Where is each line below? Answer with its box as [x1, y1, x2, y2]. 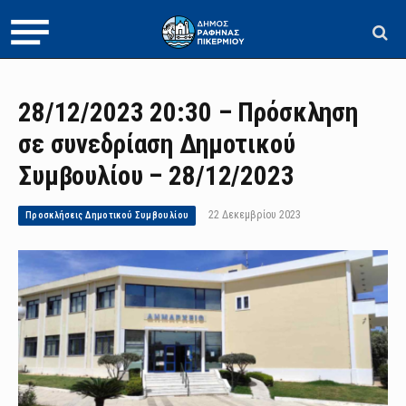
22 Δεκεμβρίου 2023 [208, 208, 302, 221]
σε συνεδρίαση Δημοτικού [18, 129, 295, 159]
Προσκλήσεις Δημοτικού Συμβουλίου [25, 210, 189, 220]
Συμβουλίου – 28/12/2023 [18, 160, 295, 191]
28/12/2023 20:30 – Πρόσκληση [18, 97, 358, 128]
